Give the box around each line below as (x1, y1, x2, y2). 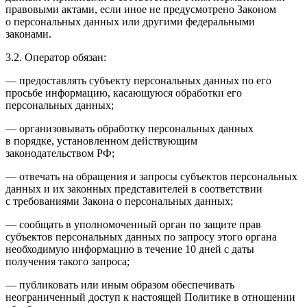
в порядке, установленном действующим (5, 134, 197, 147)
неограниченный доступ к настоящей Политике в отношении (5, 291, 295, 303)
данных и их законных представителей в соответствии (5, 182, 262, 195)
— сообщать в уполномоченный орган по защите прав (5, 218, 261, 230)
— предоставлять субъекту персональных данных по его (5, 74, 271, 86)
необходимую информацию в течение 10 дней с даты (5, 243, 254, 255)
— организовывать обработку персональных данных (5, 122, 254, 134)
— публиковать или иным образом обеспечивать (5, 278, 234, 291)
